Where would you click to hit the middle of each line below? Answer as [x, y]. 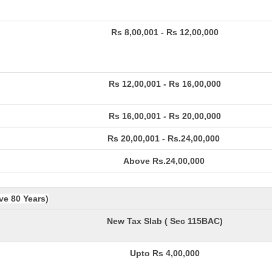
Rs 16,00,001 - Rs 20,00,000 [165, 116]
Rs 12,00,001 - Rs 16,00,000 [165, 84]
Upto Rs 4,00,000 [165, 253]
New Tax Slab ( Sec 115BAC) [165, 221]
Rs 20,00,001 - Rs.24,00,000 [165, 138]
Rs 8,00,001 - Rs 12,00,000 [165, 32]
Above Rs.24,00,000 [165, 161]
